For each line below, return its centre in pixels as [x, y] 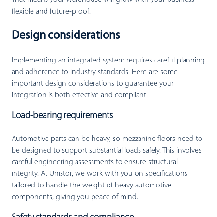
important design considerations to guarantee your [93, 84]
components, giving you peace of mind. [75, 197]
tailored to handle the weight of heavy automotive [92, 185]
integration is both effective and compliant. [80, 95]
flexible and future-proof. [51, 11]
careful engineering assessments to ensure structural [95, 162]
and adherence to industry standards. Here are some [95, 72]
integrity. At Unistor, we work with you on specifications [100, 174]
